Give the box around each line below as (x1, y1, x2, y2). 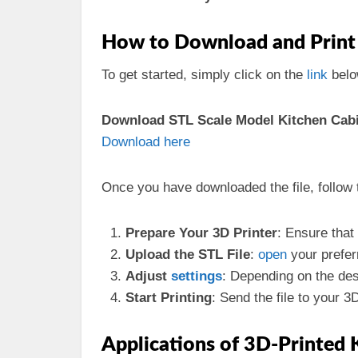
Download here (101, 134, 190, 149)
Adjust (125, 268, 171, 284)
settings (171, 268, 222, 284)
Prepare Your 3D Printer (125, 225, 277, 241)
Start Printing (125, 290, 212, 305)
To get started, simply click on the (101, 67, 307, 82)
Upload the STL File (125, 247, 250, 262)
